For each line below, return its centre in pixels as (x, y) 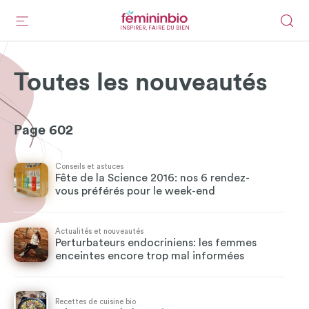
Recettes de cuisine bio (96, 302)
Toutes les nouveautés (141, 83)
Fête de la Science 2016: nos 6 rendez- (152, 178)
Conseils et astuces (89, 167)
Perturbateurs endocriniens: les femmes (156, 243)
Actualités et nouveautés (99, 231)
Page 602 (43, 130)
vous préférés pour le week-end (135, 191)
